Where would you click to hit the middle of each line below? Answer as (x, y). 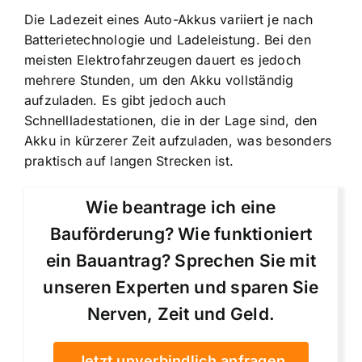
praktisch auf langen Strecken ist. (129, 161)
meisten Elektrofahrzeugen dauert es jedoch (163, 60)
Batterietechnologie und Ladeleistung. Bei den (168, 40)
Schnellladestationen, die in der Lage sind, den (171, 120)
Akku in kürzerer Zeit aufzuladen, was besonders (178, 141)
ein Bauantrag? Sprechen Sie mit (181, 260)
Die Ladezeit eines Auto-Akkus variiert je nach (169, 19)
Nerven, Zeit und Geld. (181, 314)
